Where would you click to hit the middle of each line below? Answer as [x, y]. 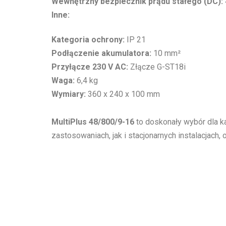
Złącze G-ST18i [157, 67]
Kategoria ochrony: [88, 39]
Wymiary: [69, 94]
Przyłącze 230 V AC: [90, 67]
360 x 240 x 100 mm [123, 94]
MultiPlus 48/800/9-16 [93, 122]
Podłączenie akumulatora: [101, 53]
